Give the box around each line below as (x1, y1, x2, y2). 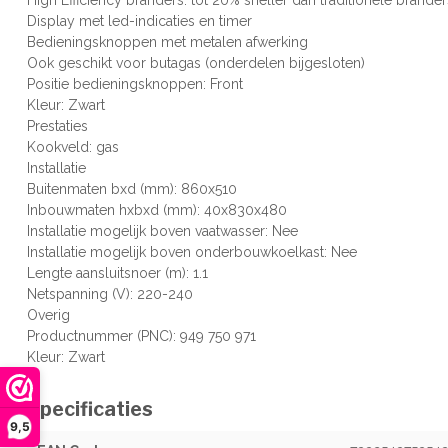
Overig (27, 306, 70, 323)
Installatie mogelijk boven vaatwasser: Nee (27, 222, 298, 239)
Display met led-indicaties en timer (27, 12, 252, 29)
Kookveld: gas (27, 138, 119, 155)
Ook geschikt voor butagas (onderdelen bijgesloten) (27, 54, 365, 71)
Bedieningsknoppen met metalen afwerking (27, 33, 308, 50)
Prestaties (27, 117, 88, 134)
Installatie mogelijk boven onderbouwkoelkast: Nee (27, 243, 357, 260)
